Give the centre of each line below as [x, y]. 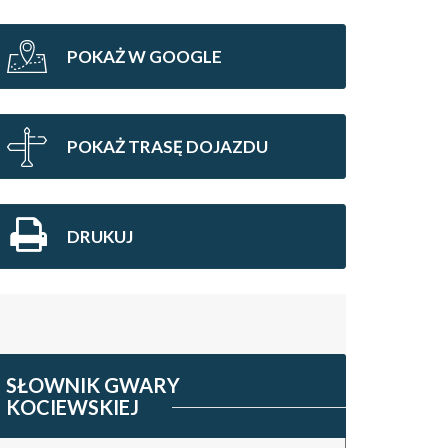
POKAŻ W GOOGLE [144, 56]
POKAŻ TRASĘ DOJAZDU [167, 146]
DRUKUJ [100, 236]
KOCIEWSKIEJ [72, 407]
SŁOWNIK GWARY [93, 385]
